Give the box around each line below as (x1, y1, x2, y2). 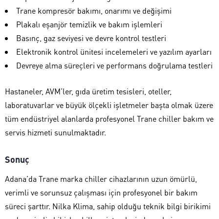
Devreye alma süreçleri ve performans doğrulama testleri (16, 60, 213, 70)
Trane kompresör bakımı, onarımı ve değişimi (16, 5, 172, 16)
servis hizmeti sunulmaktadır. (5, 127, 106, 137)
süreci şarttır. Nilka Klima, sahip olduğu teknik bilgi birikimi (5, 200, 211, 211)
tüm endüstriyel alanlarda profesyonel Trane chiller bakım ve (5, 113, 214, 124)
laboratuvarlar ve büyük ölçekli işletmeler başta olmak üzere (5, 99, 213, 110)
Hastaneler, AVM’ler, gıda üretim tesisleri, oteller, (5, 86, 172, 96)
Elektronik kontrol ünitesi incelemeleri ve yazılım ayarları (16, 46, 212, 57)
